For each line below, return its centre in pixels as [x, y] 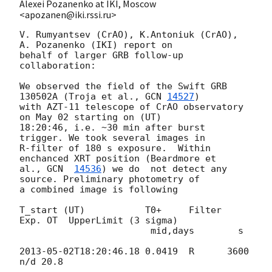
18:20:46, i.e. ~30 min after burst [112, 127]
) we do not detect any [164, 168]
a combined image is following [99, 189]
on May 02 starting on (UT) [93, 117]
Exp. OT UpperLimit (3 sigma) [99, 220]
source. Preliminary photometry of [112, 179]
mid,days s [85, 230]
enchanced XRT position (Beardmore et [121, 158]
